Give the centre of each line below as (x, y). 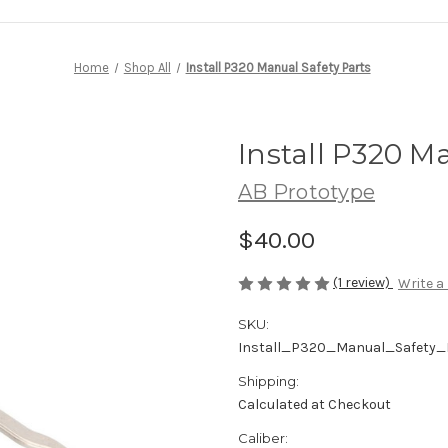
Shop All (147, 67)
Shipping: (268, 381)
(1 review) (363, 282)
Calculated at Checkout (314, 405)
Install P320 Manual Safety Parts (278, 67)
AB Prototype (306, 191)
